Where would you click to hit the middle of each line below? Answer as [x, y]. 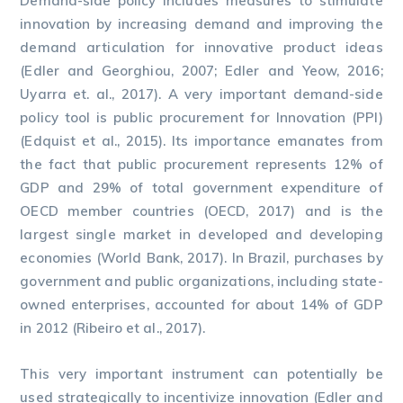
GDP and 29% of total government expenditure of [201, 188]
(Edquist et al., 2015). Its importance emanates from [201, 141]
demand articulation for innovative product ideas [201, 47]
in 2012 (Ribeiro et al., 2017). [112, 328]
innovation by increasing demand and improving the [201, 24]
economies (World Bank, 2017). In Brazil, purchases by [201, 258]
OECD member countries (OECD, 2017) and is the [201, 211]
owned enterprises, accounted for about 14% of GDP [201, 304]
